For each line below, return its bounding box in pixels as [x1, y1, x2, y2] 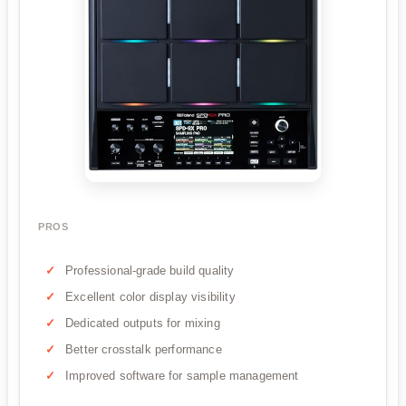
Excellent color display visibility [65, 290, 236, 304]
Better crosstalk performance [65, 343, 222, 357]
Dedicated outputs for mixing [65, 316, 220, 331]
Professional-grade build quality [65, 264, 235, 278]
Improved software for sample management [65, 369, 299, 383]
